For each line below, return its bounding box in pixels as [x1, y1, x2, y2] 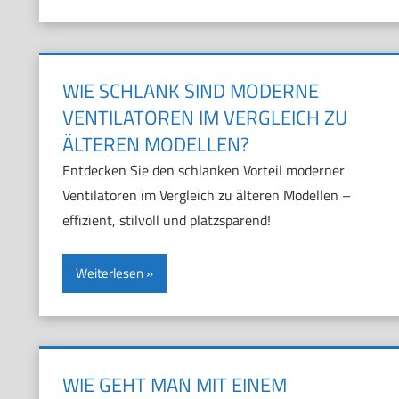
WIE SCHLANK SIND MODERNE [61, 76, 319, 107]
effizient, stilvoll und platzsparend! [61, 209, 271, 232]
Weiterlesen [75, 263, 143, 284]
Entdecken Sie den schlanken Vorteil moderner [61, 159, 345, 182]
